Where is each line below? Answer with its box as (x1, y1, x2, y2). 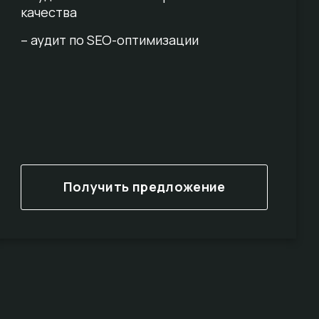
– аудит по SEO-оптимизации (21, 31, 199, 49)
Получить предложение (63, 178, 226, 196)
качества (21, 4, 78, 21)
